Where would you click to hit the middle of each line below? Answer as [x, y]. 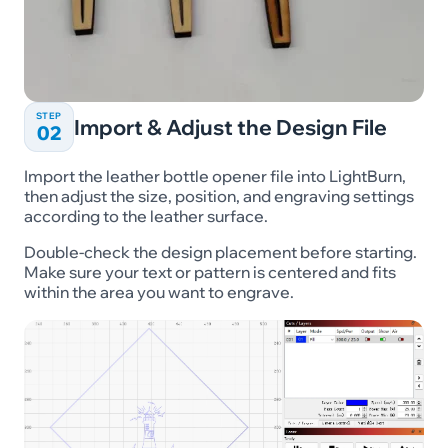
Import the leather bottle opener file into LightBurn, [214, 175]
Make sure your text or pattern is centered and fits [209, 271]
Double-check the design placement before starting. [220, 251]
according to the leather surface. [145, 215]
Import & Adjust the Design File [230, 126]
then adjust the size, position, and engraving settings [218, 195]
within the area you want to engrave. [158, 291]
